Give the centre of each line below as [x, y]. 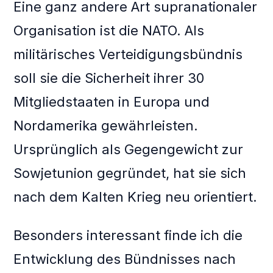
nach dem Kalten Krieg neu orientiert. [136, 197]
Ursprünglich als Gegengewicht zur [129, 150]
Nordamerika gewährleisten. [106, 126]
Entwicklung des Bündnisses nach [125, 259]
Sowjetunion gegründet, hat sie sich [130, 173]
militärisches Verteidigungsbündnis [128, 55]
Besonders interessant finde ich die [128, 236]
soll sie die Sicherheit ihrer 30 [109, 78]
